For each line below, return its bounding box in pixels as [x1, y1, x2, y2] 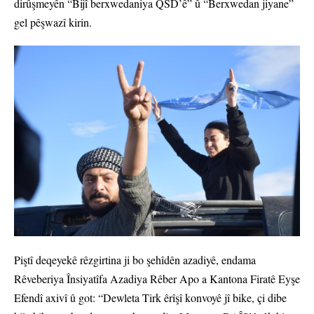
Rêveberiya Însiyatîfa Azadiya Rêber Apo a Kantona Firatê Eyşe [14, 271, 300, 287]
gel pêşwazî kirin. [14, 15, 92, 30]
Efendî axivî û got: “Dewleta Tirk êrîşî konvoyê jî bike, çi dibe [14, 290, 287, 306]
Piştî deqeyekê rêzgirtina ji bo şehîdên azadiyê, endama [14, 252, 256, 268]
